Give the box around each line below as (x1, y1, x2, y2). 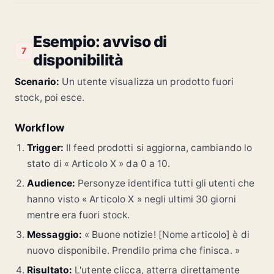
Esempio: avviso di (33, 32, 167, 51)
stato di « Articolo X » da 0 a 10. (27, 157, 171, 169)
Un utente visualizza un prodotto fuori (59, 75, 234, 87)
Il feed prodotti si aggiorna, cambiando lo (63, 141, 253, 154)
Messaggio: (27, 228, 82, 240)
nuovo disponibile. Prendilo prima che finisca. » (27, 244, 240, 256)
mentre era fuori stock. (27, 209, 130, 221)
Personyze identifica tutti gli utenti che (75, 177, 255, 189)
